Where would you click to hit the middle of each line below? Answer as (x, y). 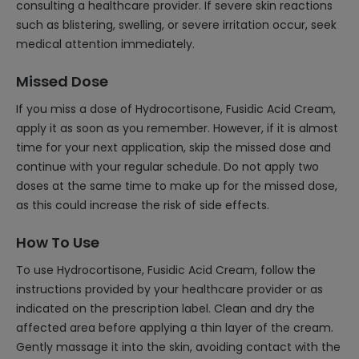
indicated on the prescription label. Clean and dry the (165, 309)
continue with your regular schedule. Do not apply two (167, 167)
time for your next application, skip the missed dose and (173, 147)
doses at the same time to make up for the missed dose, (177, 186)
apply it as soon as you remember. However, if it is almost (177, 128)
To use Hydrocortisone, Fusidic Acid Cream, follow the (166, 270)
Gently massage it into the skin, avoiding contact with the (178, 347)
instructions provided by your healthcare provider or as (169, 289)
